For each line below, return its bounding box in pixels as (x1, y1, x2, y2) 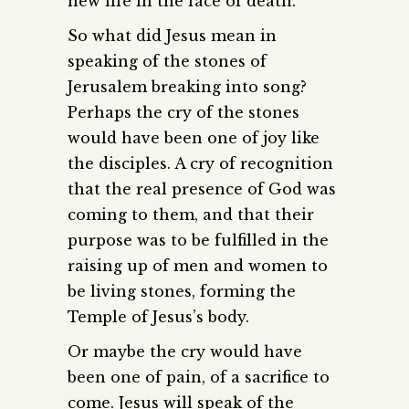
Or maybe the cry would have (68, 341, 302, 361)
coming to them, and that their (68, 204, 314, 224)
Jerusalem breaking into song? (68, 77, 307, 96)
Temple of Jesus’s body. (68, 307, 249, 326)
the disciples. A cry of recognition (68, 153, 333, 173)
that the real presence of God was (68, 179, 336, 198)
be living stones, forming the (68, 281, 296, 300)
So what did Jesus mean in (68, 26, 277, 45)
